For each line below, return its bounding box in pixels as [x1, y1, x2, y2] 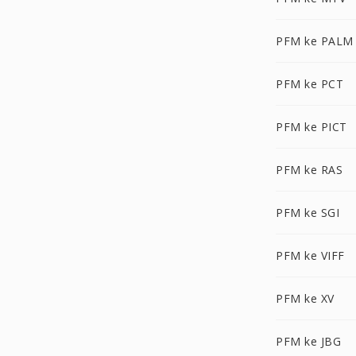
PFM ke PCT [276, 76, 343, 91]
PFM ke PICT [276, 119, 347, 134]
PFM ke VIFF [276, 248, 345, 263]
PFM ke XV [276, 291, 335, 306]
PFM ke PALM [276, 33, 354, 48]
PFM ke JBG [276, 334, 341, 349]
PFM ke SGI [276, 205, 339, 220]
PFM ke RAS [276, 162, 342, 177]
